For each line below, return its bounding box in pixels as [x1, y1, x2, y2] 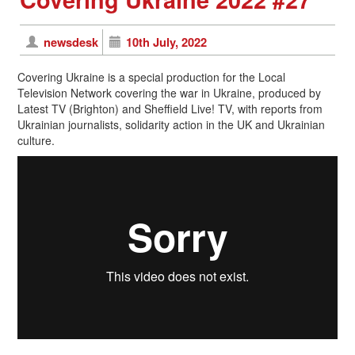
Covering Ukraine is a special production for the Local [17, 69, 285, 86]
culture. [17, 132, 55, 149]
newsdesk [43, 33, 98, 52]
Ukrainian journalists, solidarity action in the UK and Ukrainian [17, 116, 325, 133]
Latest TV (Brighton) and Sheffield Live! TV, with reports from [17, 101, 323, 117]
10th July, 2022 [126, 33, 208, 52]
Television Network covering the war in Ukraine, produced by [17, 85, 321, 101]
